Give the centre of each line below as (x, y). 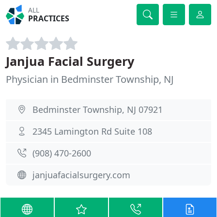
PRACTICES (49, 18)
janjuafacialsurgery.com (81, 175)
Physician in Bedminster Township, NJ (90, 79)
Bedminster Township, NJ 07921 (98, 109)
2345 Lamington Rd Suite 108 (92, 131)
